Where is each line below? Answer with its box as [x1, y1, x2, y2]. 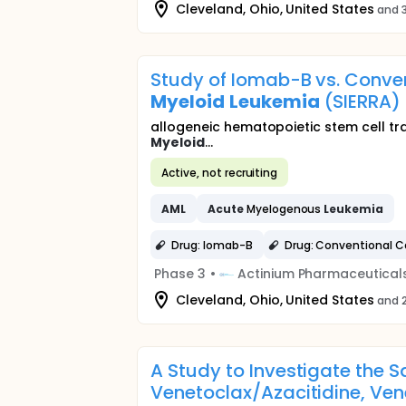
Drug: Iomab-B [171, 237, 253, 253]
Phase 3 [154, 265, 206, 283]
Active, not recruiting [161, 164, 278, 180]
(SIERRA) [319, 89, 401, 114]
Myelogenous [243, 200, 324, 217]
